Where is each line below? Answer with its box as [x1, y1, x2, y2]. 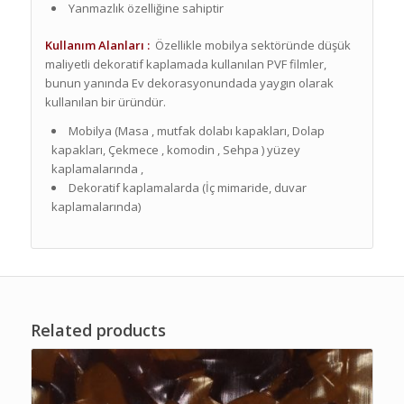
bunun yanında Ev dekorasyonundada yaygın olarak [44, 75, 334, 92]
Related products [30, 319, 166, 342]
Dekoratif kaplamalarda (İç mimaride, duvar [68, 179, 307, 197]
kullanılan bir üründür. [44, 94, 166, 111]
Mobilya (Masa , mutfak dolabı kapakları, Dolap [68, 123, 325, 140]
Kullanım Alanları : [44, 37, 150, 54]
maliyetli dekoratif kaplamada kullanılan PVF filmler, [44, 56, 326, 73]
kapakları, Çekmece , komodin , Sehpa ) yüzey [50, 142, 300, 159]
